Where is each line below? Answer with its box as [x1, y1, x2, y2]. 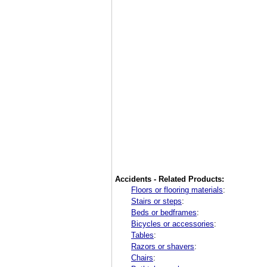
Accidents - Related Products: [115, 174, 224, 184]
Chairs [131, 253, 153, 262]
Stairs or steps [131, 196, 182, 206]
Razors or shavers [131, 241, 194, 251]
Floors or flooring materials [131, 185, 223, 194]
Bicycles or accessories [131, 219, 214, 228]
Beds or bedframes [131, 207, 197, 217]
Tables [131, 230, 154, 240]
